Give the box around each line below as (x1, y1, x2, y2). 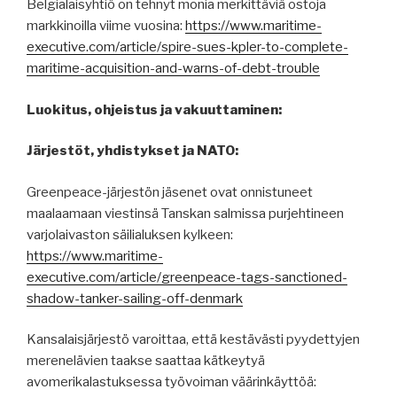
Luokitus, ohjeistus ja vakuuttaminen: (27, 101, 282, 118)
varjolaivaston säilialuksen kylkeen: (27, 226, 233, 243)
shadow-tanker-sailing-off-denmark (27, 290, 243, 307)
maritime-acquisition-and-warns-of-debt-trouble (27, 60, 320, 77)
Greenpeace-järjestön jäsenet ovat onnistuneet (27, 183, 313, 200)
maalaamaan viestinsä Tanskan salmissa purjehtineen (27, 205, 344, 222)
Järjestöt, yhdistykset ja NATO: (27, 143, 238, 160)
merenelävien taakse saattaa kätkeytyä (27, 353, 265, 370)
